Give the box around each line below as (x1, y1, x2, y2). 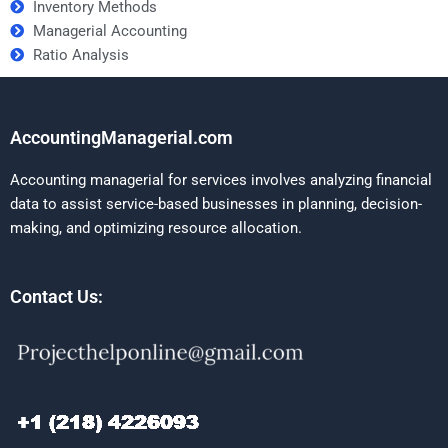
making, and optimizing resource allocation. (10, 219, 302, 237)
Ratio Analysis (32, 46, 129, 64)
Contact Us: (10, 285, 103, 307)
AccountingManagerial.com (10, 127, 233, 148)
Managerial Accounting (32, 22, 187, 40)
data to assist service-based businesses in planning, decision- (10, 195, 422, 213)
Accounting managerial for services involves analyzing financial (10, 171, 432, 189)
